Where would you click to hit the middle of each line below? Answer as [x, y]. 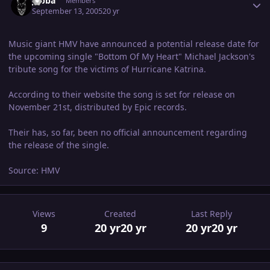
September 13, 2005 [67, 11]
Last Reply [212, 213]
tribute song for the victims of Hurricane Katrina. [107, 69]
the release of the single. [59, 145]
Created [121, 213]
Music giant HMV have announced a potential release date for [134, 43]
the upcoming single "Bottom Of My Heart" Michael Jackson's [132, 56]
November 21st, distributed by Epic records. [98, 107]
